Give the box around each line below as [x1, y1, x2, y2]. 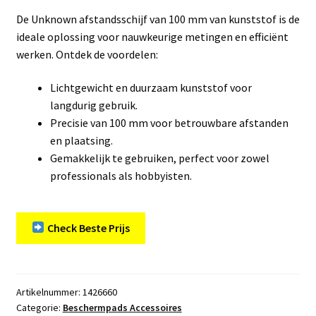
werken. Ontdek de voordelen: [16, 47, 158, 61]
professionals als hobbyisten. [49, 169, 192, 183]
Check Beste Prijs [44, 220, 130, 235]
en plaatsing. [49, 133, 113, 148]
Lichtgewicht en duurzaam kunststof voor [49, 80, 252, 95]
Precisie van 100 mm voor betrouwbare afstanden [49, 116, 288, 130]
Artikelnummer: [16, 285, 83, 298]
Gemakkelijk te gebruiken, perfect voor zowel [49, 151, 269, 166]
